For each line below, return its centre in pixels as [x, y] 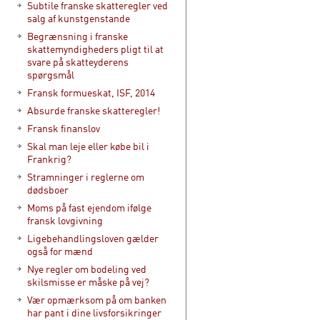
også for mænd [60, 251]
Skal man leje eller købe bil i [88, 146]
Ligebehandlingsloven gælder [93, 238]
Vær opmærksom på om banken [97, 300]
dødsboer [48, 190]
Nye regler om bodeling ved [87, 269]
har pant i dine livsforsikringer [94, 312]
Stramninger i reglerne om [86, 177]
